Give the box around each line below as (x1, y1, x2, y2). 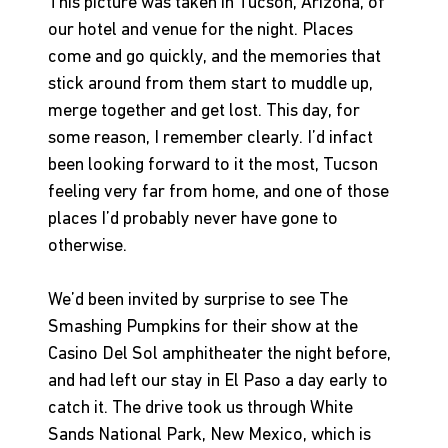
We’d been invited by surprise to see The (48, 291, 352, 311)
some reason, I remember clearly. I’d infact (48, 129, 377, 149)
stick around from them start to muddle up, (48, 75, 377, 95)
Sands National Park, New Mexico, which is (48, 426, 375, 446)
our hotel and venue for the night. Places (48, 21, 357, 41)
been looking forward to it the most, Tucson (48, 156, 382, 176)
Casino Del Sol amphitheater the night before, (48, 345, 395, 365)
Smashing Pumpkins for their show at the (48, 318, 362, 338)
